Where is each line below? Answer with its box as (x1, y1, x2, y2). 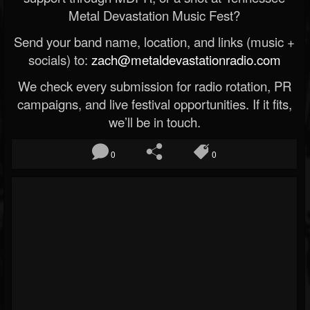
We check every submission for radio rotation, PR (17, 77, 291, 95)
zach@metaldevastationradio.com (91, 51, 281, 69)
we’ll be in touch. (108, 113, 201, 131)
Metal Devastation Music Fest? (69, 6, 240, 24)
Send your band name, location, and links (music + (14, 33, 295, 51)
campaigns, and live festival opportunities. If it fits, (17, 95, 292, 113)
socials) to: (28, 51, 91, 69)
